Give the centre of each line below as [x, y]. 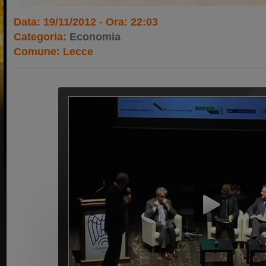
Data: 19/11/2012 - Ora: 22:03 [86, 22]
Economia [95, 37]
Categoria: [42, 37]
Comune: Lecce [53, 52]
